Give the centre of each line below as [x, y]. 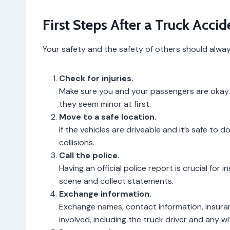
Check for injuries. [96, 78]
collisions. [77, 142]
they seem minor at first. [105, 104]
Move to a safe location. [108, 117]
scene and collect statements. [116, 181]
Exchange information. [105, 194]
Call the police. [89, 155]
